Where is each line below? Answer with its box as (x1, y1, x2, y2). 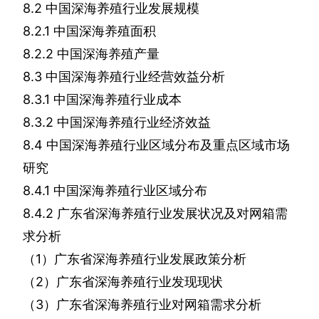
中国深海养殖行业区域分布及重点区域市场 (46, 137, 290, 153)
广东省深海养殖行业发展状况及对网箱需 (57, 206, 288, 221)
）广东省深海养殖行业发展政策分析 (41, 251, 246, 267)
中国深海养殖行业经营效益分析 (46, 69, 225, 85)
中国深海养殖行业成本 (53, 92, 182, 108)
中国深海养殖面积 (53, 23, 156, 39)
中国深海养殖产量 (57, 46, 159, 62)
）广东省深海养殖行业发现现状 (43, 274, 223, 290)
